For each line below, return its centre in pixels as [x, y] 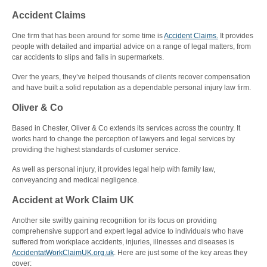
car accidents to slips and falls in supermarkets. [88, 57]
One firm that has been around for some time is [88, 36]
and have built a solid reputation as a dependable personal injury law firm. [131, 88]
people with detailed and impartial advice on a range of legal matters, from [131, 46]
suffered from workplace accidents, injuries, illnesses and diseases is [123, 242]
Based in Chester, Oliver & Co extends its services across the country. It [126, 128]
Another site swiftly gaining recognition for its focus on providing [114, 221]
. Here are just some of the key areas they [181, 253]
